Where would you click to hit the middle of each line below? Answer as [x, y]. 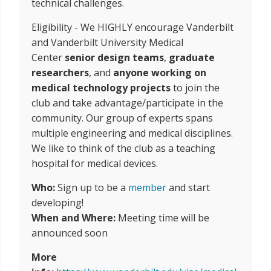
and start [188, 188]
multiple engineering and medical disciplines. [132, 133]
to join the [195, 88]
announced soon [69, 233]
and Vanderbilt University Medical [107, 42]
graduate [191, 57]
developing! [57, 203]
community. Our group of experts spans [122, 118]
